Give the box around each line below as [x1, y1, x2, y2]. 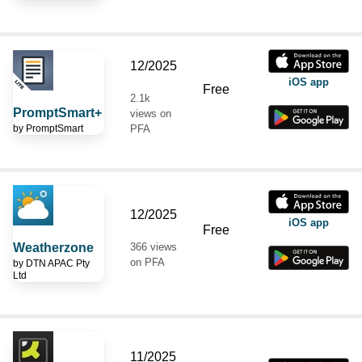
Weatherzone [13, 240, 94, 255]
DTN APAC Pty [26, 257, 90, 269]
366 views [130, 240, 177, 253]
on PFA [130, 255, 165, 268]
